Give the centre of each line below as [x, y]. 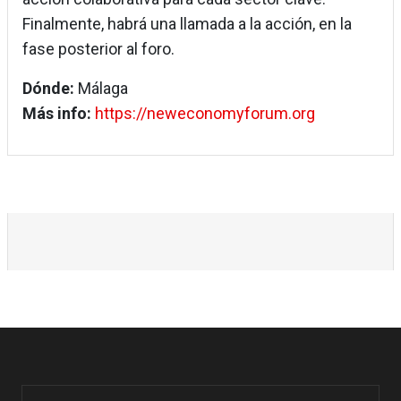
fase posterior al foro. [98, 49]
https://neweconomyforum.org [205, 114]
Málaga [103, 89]
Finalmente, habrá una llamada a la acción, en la [187, 24]
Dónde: [50, 89]
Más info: [57, 114]
